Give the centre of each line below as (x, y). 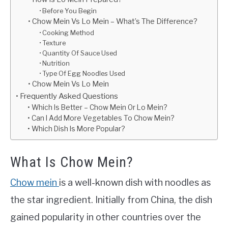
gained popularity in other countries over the (106, 217)
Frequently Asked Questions (69, 96)
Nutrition (56, 63)
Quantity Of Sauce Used (80, 53)
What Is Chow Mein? (72, 162)
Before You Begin (70, 10)
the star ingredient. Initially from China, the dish (111, 200)
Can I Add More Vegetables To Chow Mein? (103, 118)
